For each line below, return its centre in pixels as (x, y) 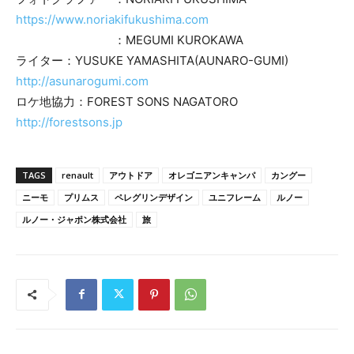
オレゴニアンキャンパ (212, 175)
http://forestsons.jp (69, 122)
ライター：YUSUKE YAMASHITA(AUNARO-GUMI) (158, 60)
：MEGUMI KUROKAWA (130, 40)
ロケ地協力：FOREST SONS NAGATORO (133, 101)
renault (77, 175)
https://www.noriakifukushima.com (112, 19)
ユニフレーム (235, 197)
